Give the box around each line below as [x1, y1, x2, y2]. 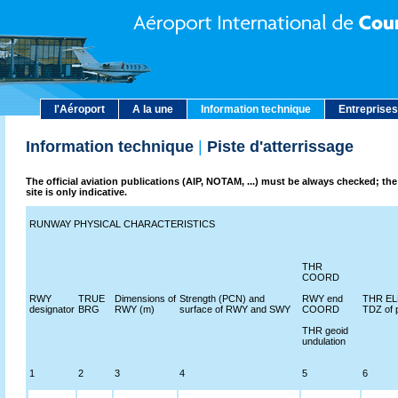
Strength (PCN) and [179, 293, 265, 304]
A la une [132, 103, 173, 115]
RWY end [302, 293, 343, 304]
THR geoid [302, 325, 348, 336]
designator [29, 304, 75, 314]
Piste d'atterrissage [203, 138, 354, 155]
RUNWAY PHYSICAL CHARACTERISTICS [29, 219, 215, 229]
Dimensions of [115, 293, 176, 304]
